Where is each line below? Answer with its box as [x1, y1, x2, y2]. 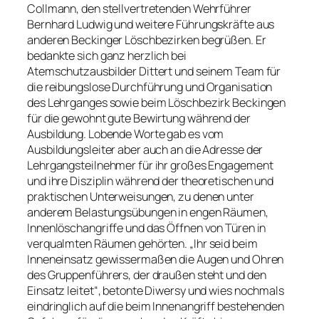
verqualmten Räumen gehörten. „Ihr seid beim [27, 236, 258, 252]
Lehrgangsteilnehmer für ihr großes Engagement [27, 157, 273, 174]
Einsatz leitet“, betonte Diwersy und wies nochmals [27, 283, 284, 299]
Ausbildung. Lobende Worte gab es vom [27, 126, 224, 142]
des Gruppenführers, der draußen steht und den [27, 267, 266, 283]
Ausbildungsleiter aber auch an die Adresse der [27, 142, 263, 158]
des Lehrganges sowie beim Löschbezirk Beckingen [27, 95, 286, 111]
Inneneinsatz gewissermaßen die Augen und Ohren [27, 251, 284, 268]
